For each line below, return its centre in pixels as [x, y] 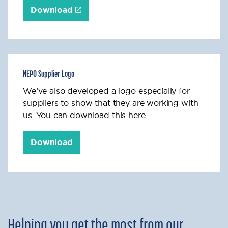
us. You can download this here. [85, 115]
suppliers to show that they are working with [111, 103]
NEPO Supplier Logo [49, 75]
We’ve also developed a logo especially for [106, 91]
